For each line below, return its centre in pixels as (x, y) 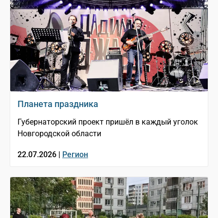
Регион (75, 154)
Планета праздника (58, 104)
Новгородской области (59, 133)
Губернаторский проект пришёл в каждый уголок (108, 122)
